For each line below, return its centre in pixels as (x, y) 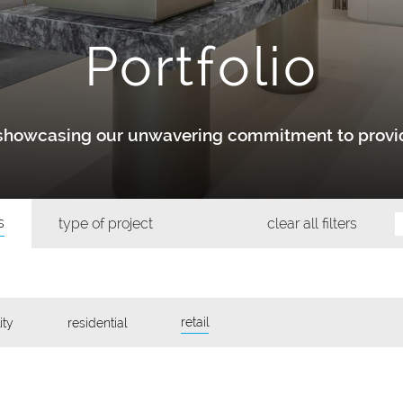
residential (97, 322)
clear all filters (312, 223)
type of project (106, 223)
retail (195, 322)
